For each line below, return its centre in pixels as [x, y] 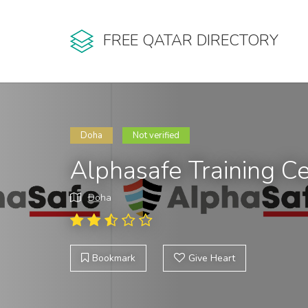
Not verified [156, 135]
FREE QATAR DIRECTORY [191, 41]
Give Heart [212, 258]
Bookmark [114, 258]
